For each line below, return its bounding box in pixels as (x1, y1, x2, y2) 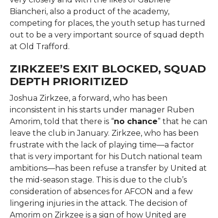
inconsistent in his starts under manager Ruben (9, 105, 194, 114)
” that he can (157, 116, 207, 126)
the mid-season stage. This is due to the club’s (9, 175, 187, 184)
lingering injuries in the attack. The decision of (9, 198, 187, 208)
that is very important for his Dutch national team (9, 151, 202, 161)
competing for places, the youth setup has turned (9, 18, 205, 28)
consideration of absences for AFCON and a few (9, 186, 193, 196)
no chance (113, 116, 158, 126)
